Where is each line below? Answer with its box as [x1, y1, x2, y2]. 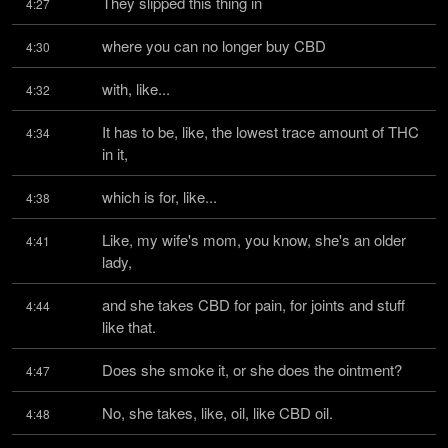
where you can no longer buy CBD [102, 35, 326, 56]
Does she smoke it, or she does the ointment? [102, 359, 402, 380]
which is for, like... [102, 186, 217, 207]
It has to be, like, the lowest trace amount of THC [102, 121, 419, 142]
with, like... [102, 78, 170, 99]
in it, [102, 143, 128, 164]
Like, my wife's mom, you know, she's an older [102, 229, 406, 250]
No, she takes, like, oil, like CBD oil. [102, 402, 333, 423]
